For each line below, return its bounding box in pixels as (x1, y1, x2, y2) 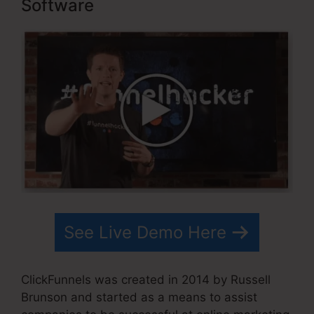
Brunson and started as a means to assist (21, 290, 257, 305)
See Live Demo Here (64, 221, 226, 243)
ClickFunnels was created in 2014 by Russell (21, 273, 271, 287)
